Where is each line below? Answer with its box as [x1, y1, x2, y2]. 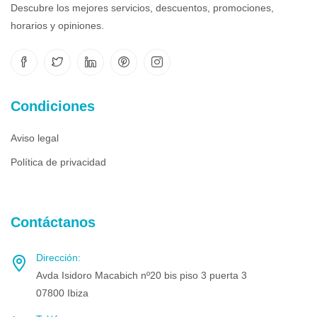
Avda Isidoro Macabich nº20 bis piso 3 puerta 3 [36, 269, 247, 281]
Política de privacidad [11, 156, 106, 168]
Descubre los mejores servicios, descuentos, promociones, [11, 1, 274, 13]
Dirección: [36, 251, 81, 263]
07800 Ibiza [36, 287, 88, 299]
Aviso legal [11, 132, 59, 144]
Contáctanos [11, 214, 96, 230]
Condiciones [11, 98, 95, 114]
